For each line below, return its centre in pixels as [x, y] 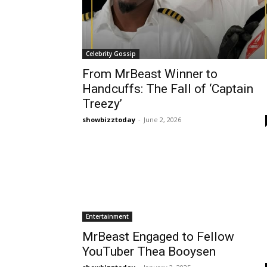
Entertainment [107, 217]
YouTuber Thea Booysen [149, 252]
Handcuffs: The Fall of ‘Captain [168, 89]
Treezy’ [102, 104]
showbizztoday [109, 120]
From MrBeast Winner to [150, 74]
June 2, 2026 [162, 120]
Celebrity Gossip [111, 54]
